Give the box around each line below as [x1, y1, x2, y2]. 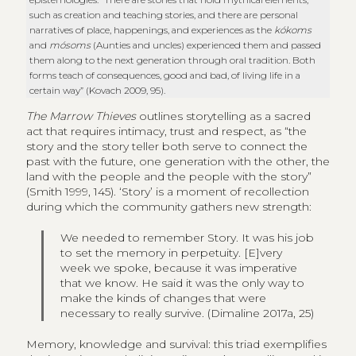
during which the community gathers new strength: [25, 199, 311, 214]
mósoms [49, 38, 94, 51]
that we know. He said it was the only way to [60, 275, 305, 290]
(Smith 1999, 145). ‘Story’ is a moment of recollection [25, 184, 309, 199]
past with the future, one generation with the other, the [25, 153, 330, 168]
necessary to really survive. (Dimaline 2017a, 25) [60, 305, 315, 320]
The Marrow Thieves [25, 108, 136, 123]
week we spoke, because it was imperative [60, 260, 298, 275]
